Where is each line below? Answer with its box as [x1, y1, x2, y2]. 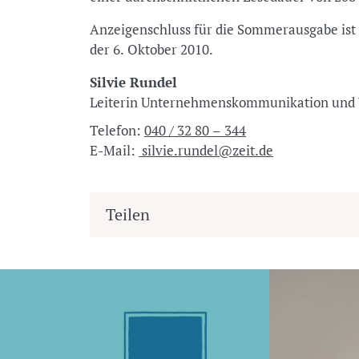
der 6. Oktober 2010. [89, 40, 213, 58]
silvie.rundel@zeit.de [138, 141, 273, 159]
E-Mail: [89, 141, 139, 159]
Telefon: [89, 121, 144, 139]
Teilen [105, 204, 150, 225]
